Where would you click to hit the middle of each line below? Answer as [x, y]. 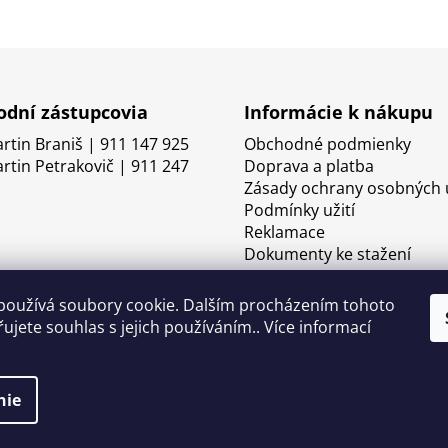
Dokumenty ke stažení [327, 254]
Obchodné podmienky [327, 144]
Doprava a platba [309, 166]
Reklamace [284, 232]
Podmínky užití [299, 210]
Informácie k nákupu [338, 112]
